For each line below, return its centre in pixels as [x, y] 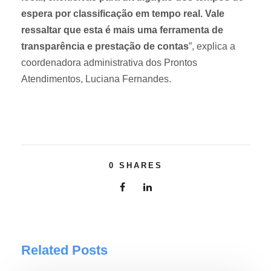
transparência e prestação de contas [105, 47]
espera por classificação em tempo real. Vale [123, 14]
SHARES [141, 166]
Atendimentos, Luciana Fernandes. [96, 79]
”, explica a [212, 47]
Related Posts [64, 250]
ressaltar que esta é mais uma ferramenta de [122, 30]
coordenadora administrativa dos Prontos [109, 63]
